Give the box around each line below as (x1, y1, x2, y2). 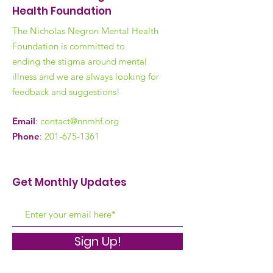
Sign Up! (74, 233, 121, 250)
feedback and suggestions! (12, 86, 122, 97)
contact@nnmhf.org (40, 115, 119, 127)
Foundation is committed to (12, 40, 125, 52)
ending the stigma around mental (12, 55, 147, 67)
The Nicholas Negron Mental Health (12, 25, 158, 37)
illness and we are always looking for (12, 71, 159, 82)
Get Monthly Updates (12, 175, 127, 190)
